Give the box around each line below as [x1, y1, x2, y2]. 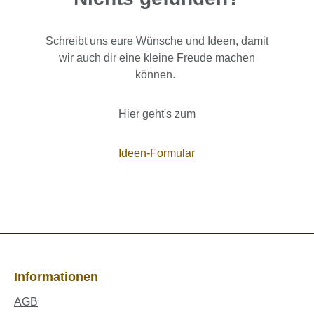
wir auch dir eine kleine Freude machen [58, 52, 255, 64]
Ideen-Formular [118, 147, 196, 159]
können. [135, 69, 179, 81]
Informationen [14, 270, 98, 285]
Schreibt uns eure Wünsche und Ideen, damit [45, 35, 268, 47]
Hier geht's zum [118, 108, 196, 120]
